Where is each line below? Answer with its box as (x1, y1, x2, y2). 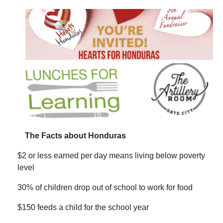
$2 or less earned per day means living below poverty (17, 151, 205, 160)
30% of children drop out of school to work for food (17, 183, 193, 192)
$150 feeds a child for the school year (17, 203, 149, 212)
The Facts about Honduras (25, 131, 126, 140)
